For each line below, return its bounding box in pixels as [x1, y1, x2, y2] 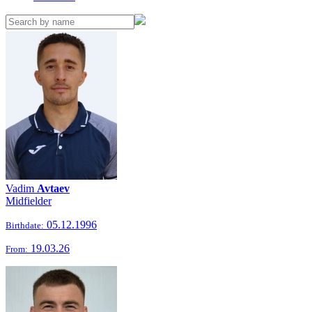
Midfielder [6, 195, 52, 207]
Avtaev [37, 182, 70, 194]
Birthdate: [6, 220, 44, 231]
